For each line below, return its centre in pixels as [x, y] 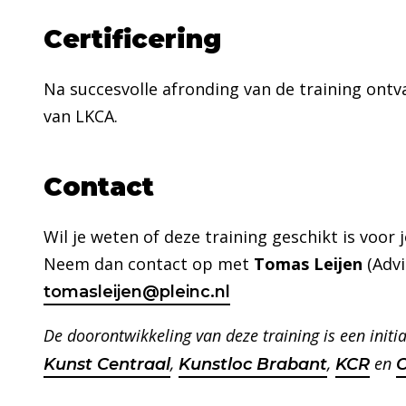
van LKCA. [81, 116]
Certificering [132, 39]
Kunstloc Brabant [253, 364]
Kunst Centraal [107, 364]
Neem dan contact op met [149, 263]
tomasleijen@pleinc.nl [137, 291]
